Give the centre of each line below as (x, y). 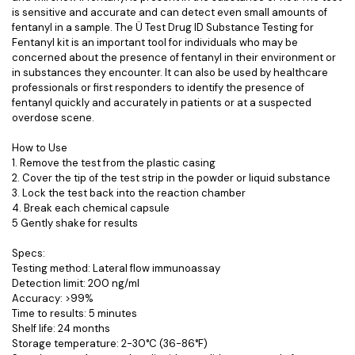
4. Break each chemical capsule (91, 208)
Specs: (29, 253)
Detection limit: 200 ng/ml (76, 283)
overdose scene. (53, 118)
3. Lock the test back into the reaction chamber (129, 193)
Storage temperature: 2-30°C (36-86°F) (110, 344)
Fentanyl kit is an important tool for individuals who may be (155, 42)
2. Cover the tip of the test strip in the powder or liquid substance (171, 178)
